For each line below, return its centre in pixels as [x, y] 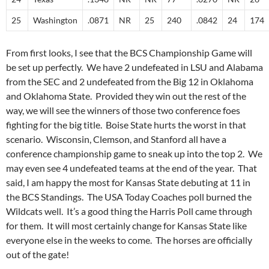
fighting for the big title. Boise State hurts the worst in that [126, 125]
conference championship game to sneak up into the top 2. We [134, 153]
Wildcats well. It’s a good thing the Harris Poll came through [129, 211]
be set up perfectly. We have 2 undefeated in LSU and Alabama [134, 67]
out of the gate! [38, 254]
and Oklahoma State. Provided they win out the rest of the [126, 96]
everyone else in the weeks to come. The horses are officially [129, 240]
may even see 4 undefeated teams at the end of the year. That [131, 168]
